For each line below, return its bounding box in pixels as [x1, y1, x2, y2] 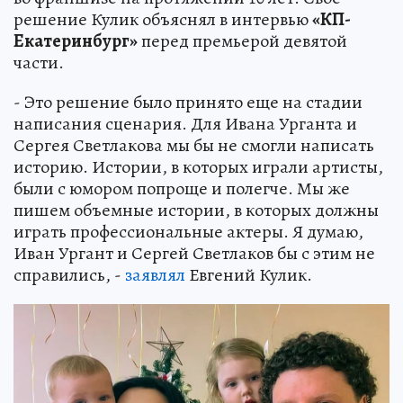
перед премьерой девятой [138, 29, 347, 54]
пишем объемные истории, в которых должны [13, 198, 379, 223]
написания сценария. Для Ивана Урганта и [13, 112, 357, 137]
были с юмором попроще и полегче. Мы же [13, 176, 350, 201]
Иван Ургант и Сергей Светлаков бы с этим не [13, 241, 375, 266]
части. [13, 50, 64, 76]
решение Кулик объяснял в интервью [13, 7, 312, 32]
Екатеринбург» [13, 29, 138, 54]
